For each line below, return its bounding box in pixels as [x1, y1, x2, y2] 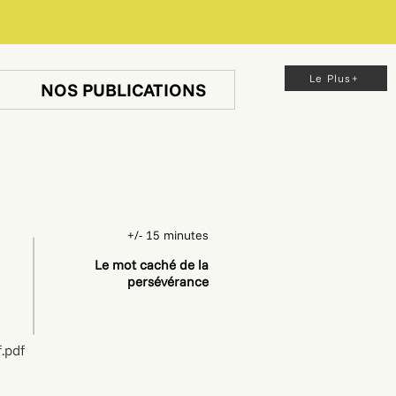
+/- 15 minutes [127, 227, 209, 243]
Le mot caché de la [95, 256, 209, 273]
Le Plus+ [309, 72, 359, 85]
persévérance [127, 273, 209, 290]
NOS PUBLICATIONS [40, 79, 206, 101]
